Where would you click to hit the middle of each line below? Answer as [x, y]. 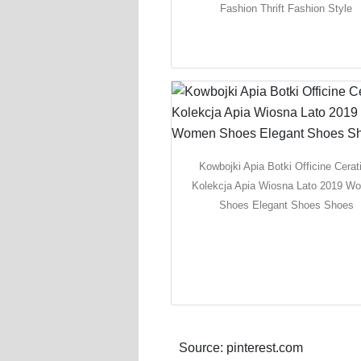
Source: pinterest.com [241, 348]
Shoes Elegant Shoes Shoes [286, 205]
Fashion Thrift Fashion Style [286, 8]
